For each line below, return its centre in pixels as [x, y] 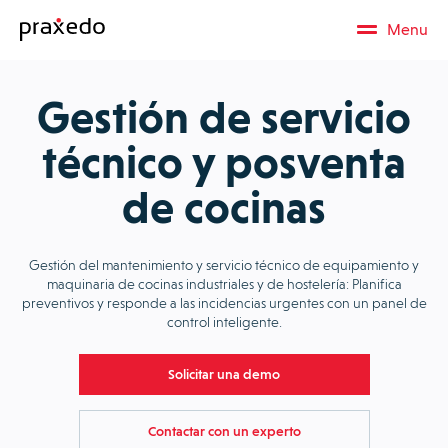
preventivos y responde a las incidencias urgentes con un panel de [224, 302]
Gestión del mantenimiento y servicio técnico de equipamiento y [224, 264]
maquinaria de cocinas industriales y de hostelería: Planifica [224, 283]
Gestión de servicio [224, 117]
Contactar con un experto [224, 430]
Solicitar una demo [224, 374]
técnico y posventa [224, 162]
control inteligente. [224, 321]
